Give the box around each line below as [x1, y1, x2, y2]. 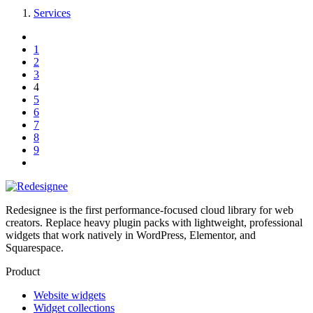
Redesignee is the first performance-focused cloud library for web [6, 204, 293, 217]
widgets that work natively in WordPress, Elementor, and [6, 229, 256, 242]
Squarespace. [6, 242, 64, 254]
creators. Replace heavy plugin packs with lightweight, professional [6, 217, 303, 229]
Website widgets [34, 289, 105, 302]
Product [6, 265, 40, 278]
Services [34, 7, 71, 20]
